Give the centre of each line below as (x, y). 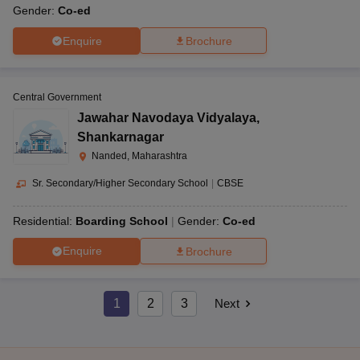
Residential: (44, 221)
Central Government (57, 98)
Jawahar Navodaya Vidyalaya (167, 118)
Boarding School (122, 221)
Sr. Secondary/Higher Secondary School (120, 184)
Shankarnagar (121, 137)
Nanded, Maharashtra (139, 156)
